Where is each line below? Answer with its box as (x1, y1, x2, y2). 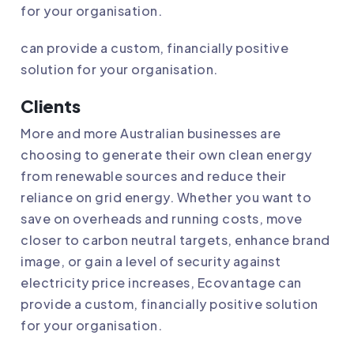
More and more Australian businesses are (21, 124, 281, 141)
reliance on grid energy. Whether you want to (21, 188, 311, 205)
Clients (21, 94, 81, 117)
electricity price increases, (21, 273, 198, 291)
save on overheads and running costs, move (21, 209, 303, 227)
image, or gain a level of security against (21, 252, 281, 269)
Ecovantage (197, 273, 276, 291)
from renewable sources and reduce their (21, 167, 287, 184)
